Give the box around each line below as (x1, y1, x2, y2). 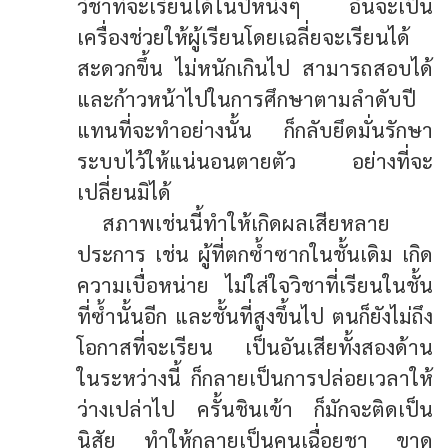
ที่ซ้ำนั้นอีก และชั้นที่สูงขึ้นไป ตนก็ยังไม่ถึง (77, 301, 433, 329)
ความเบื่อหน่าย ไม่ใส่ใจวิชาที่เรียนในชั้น (77, 270, 433, 298)
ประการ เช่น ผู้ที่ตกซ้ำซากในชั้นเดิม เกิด (77, 239, 433, 267)
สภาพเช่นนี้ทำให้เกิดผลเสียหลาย (102, 208, 391, 236)
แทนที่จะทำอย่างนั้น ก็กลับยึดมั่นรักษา (77, 115, 433, 143)
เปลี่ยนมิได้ (77, 177, 172, 205)
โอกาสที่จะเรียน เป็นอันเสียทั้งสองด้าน (77, 332, 433, 360)
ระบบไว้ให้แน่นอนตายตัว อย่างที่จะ (77, 146, 433, 174)
